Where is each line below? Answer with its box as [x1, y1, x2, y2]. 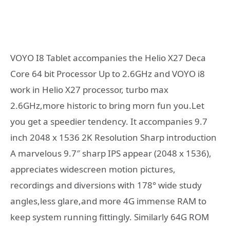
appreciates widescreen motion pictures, [10, 163, 176, 176]
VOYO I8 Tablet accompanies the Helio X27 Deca [10, 52, 206, 64]
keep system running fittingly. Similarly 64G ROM [10, 211, 209, 223]
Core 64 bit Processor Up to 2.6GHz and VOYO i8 [10, 68, 205, 80]
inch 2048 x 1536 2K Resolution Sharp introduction [10, 131, 217, 144]
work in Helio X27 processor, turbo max [10, 84, 168, 96]
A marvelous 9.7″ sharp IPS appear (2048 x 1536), [10, 147, 212, 160]
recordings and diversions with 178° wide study [10, 179, 202, 191]
